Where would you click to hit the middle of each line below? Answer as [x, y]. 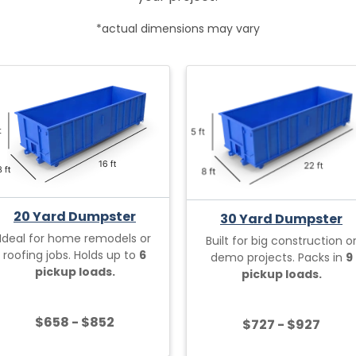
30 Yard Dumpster [281, 219]
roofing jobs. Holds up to [71, 255]
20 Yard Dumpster [75, 216]
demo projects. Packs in [278, 257]
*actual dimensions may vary [178, 29]
